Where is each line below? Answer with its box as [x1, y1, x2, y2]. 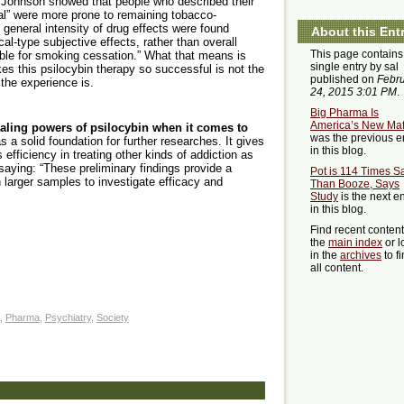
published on [310, 73, 377, 87]
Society [96, 311, 129, 323]
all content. [310, 262, 363, 275]
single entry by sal [310, 60, 399, 74]
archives [340, 249, 381, 262]
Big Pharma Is [310, 106, 379, 120]
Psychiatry [44, 311, 91, 323]
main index [328, 236, 382, 250]
